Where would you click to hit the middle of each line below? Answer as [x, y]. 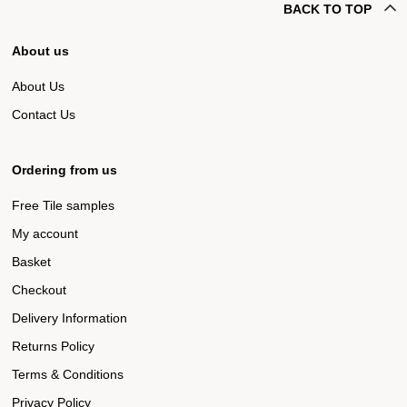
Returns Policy [53, 346]
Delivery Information [69, 318]
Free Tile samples [63, 205]
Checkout [39, 289]
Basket [31, 261]
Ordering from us [64, 169]
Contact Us [43, 114]
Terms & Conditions [67, 374]
